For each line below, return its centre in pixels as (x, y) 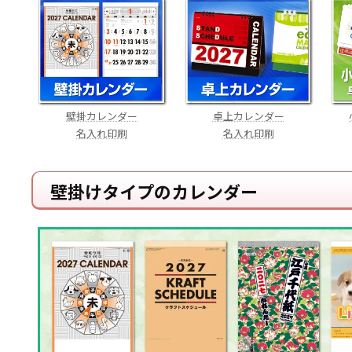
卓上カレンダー (248, 116)
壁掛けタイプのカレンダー (154, 192)
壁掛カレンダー (102, 116)
